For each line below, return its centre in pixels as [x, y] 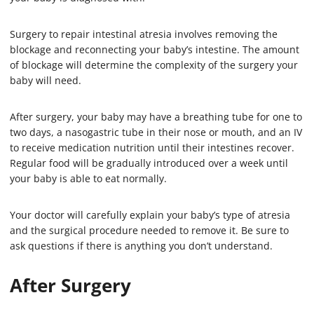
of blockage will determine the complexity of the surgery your [154, 65]
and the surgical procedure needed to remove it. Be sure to [149, 231]
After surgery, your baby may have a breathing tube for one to [156, 117]
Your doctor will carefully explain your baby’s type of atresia [150, 215]
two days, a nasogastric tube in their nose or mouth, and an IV [156, 132]
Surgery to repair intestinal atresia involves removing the [144, 34]
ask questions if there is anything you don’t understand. [141, 246]
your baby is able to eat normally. [88, 179]
